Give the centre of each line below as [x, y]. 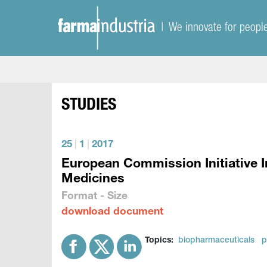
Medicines [93, 180]
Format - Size [95, 197]
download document [113, 212]
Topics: [159, 241]
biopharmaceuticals [217, 241]
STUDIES [89, 106]
